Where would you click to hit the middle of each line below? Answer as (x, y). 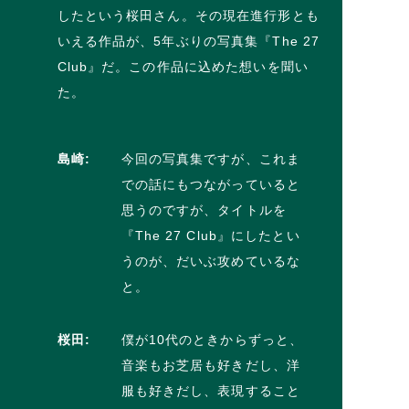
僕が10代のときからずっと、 (212, 339)
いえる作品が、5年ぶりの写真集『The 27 (189, 41)
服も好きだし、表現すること (211, 390)
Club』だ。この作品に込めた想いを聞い (183, 66)
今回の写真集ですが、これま (211, 158)
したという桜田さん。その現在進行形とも (188, 15)
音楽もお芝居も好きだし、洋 (211, 365)
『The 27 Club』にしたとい (210, 235)
